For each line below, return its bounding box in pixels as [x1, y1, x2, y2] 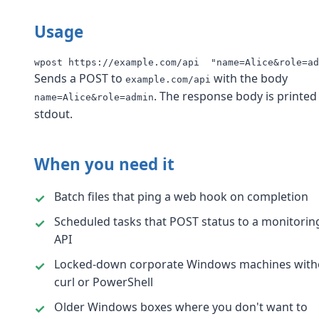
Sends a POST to [34, 70, 125, 86]
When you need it [34, 153, 174, 175]
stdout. [34, 106, 73, 122]
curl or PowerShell [54, 274, 153, 290]
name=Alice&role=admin [34, 92, 154, 103]
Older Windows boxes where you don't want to [54, 299, 308, 315]
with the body [211, 70, 288, 86]
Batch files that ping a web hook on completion [54, 189, 308, 204]
